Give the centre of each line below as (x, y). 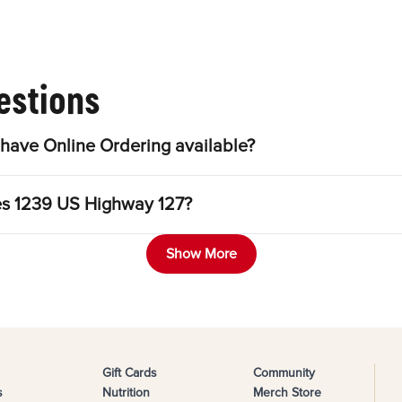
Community (284, 373)
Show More (201, 254)
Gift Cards (129, 373)
